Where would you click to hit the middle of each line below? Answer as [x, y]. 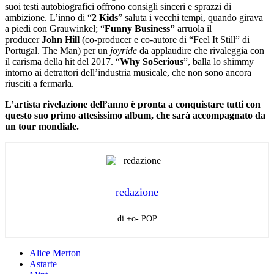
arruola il [194, 28]
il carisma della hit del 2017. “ [62, 61]
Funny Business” [141, 28]
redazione [137, 192]
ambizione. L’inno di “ [48, 17]
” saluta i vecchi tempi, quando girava [191, 17]
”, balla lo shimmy [219, 61]
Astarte [43, 264]
